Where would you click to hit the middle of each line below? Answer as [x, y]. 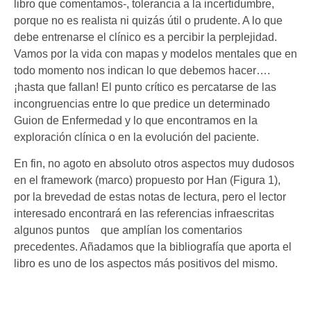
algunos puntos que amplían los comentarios [128, 230]
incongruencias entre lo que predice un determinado [142, 103]
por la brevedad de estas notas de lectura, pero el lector [150, 196]
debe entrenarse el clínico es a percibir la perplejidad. [145, 37]
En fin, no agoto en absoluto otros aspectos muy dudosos [154, 163]
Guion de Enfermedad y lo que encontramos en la [136, 120]
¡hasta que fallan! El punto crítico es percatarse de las [145, 87]
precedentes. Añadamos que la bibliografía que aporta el [153, 246]
